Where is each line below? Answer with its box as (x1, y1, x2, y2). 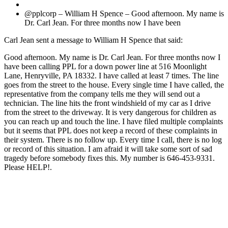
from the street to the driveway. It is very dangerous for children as (4, 107, 216, 117)
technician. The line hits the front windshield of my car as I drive (4, 98, 211, 107)
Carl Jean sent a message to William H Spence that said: (4, 35, 183, 44)
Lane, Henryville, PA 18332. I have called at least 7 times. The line (4, 71, 219, 80)
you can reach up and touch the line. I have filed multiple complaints (4, 117, 223, 126)
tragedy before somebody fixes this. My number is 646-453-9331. (4, 153, 215, 162)
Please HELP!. (4, 162, 52, 172)
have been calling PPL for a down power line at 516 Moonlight (4, 62, 207, 71)
